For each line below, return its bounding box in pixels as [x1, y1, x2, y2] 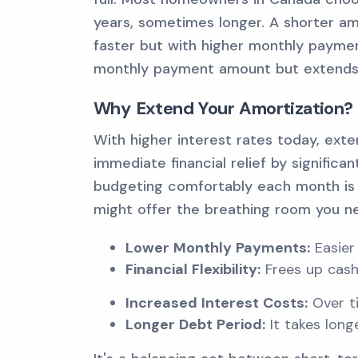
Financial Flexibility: [125, 260, 261, 279]
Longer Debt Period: [125, 315, 265, 334]
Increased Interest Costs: [125, 293, 308, 312]
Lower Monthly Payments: [125, 238, 310, 257]
